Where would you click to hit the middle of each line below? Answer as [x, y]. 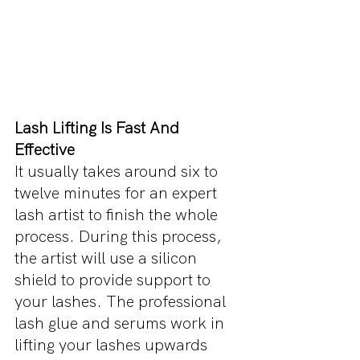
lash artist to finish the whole [118, 215]
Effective [45, 150]
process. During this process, [120, 237]
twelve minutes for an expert [118, 193]
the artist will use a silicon [108, 258]
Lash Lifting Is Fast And [99, 128]
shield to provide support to [115, 280]
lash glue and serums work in [121, 323]
